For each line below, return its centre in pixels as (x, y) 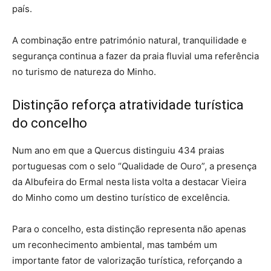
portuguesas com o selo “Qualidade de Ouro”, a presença (134, 166)
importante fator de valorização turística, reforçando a (127, 260)
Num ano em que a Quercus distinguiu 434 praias (118, 150)
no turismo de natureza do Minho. (84, 71)
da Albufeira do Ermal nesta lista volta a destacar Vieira (129, 181)
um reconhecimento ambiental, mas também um (115, 244)
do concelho (50, 123)
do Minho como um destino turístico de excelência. (121, 197)
